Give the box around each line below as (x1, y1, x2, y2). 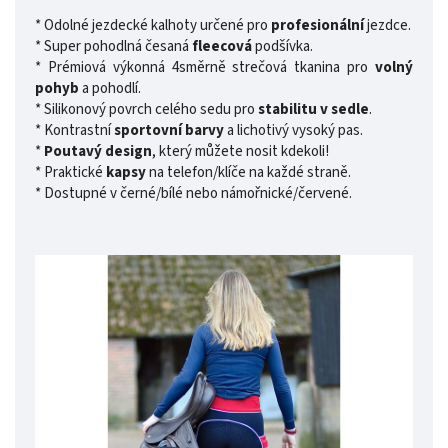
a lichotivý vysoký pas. (224, 120, 363, 142)
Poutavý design (44, 141, 152, 163)
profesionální (271, 15, 364, 37)
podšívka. (252, 36, 313, 58)
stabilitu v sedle (258, 99, 369, 121)
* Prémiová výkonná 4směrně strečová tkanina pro (35, 57, 375, 79)
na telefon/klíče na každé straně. (146, 162, 351, 184)
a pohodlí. (79, 78, 141, 100)
